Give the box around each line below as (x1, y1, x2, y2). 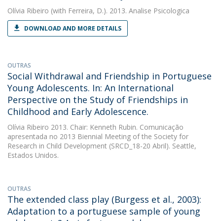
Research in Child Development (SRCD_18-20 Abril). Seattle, (7, 141, 196, 150)
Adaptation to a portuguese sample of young (7, 205, 200, 217)
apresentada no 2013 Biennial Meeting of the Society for (7, 132, 188, 141)
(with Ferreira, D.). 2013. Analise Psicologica (49, 6, 189, 15)
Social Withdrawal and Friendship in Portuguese (7, 70, 212, 82)
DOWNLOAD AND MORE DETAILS (24, 24, 121, 33)
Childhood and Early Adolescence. (7, 106, 148, 117)
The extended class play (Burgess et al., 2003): (7, 193, 201, 205)
